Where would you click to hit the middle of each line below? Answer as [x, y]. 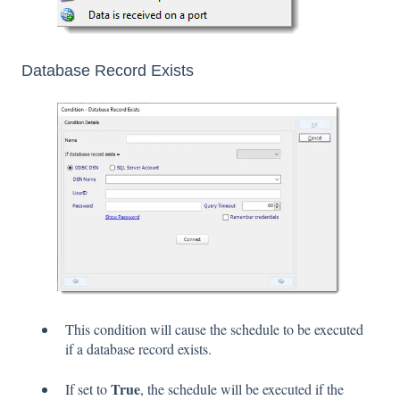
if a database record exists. [138, 349]
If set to [88, 388]
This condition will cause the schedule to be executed [214, 329]
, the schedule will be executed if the [242, 388]
